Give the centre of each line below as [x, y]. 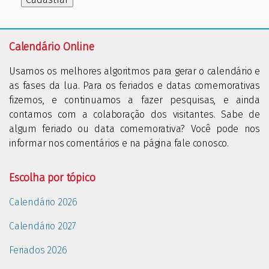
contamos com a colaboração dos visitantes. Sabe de [134, 115]
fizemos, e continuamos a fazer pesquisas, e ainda [134, 100]
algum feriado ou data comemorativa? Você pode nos [134, 129]
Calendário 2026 [43, 202]
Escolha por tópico [52, 178]
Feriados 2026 [38, 250]
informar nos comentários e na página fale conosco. [119, 144]
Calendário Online [52, 47]
